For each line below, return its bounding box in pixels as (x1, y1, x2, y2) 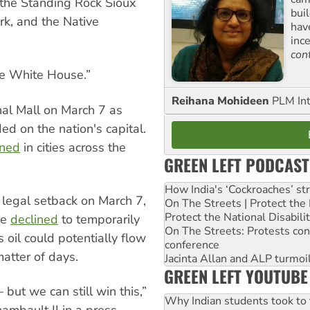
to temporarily (58, 211, 140, 228)
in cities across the (20, 138, 126, 156)
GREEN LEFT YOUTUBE (164, 263, 308, 289)
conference (165, 237, 219, 253)
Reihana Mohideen (172, 93, 272, 109)
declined (10, 211, 58, 228)
